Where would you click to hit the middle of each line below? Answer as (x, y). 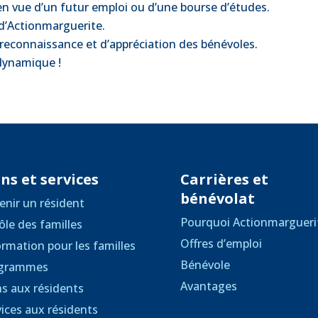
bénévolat (217, 198)
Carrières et (224, 179)
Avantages (208, 286)
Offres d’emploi (221, 243)
